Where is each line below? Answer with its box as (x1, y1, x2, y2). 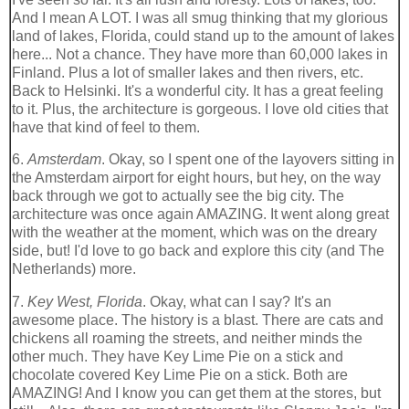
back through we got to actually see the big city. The (12, 188, 344, 204)
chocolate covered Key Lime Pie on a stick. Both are (12, 367, 348, 383)
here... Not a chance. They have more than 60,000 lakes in (12, 46, 388, 62)
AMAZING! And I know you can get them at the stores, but (12, 385, 381, 402)
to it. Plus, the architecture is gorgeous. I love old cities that (12, 100, 388, 117)
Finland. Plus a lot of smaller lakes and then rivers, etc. (12, 64, 363, 80)
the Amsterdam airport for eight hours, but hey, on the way (12, 170, 381, 186)
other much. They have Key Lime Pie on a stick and (12, 349, 343, 365)
